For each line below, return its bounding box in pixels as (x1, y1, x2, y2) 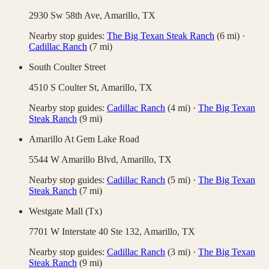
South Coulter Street (29, 62, 106, 73)
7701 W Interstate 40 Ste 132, (29, 226, 144, 237)
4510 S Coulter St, (29, 82, 101, 93)
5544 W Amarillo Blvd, (29, 154, 120, 165)
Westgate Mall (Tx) (29, 206, 102, 217)
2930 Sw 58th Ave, (29, 10, 104, 21)
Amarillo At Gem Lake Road (29, 134, 139, 145)
